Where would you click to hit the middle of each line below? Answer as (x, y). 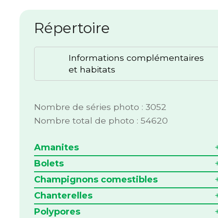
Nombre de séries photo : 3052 (100, 107)
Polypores (57, 211)
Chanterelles (64, 195)
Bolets (49, 163)
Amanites (57, 147)
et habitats (92, 69)
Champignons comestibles (96, 179)
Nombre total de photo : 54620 (101, 120)
